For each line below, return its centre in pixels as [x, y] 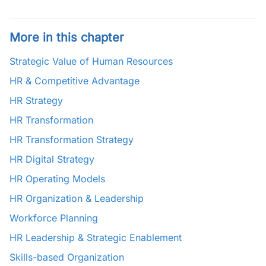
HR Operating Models [57, 179]
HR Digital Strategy [52, 159]
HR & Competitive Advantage [75, 81]
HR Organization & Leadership [77, 198]
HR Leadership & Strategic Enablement [96, 237]
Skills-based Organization [67, 257]
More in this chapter [67, 37]
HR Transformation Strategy [72, 140]
